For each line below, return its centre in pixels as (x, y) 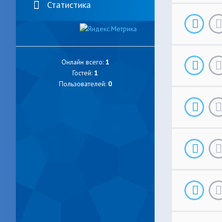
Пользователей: (83, 84)
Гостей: (83, 73)
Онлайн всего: (83, 62)
